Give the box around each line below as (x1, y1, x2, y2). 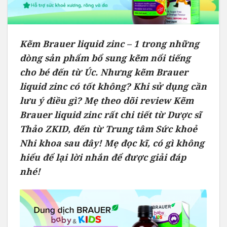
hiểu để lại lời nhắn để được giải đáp (20, 151, 186, 164)
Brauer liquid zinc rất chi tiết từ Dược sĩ (20, 108, 201, 121)
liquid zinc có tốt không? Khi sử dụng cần (20, 80, 207, 93)
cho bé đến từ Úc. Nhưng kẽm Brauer (20, 66, 188, 79)
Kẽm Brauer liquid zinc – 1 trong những (20, 37, 199, 50)
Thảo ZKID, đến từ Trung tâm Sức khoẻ (20, 123, 197, 135)
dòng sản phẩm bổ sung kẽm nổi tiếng (20, 52, 191, 64)
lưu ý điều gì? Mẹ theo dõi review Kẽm (20, 94, 194, 107)
